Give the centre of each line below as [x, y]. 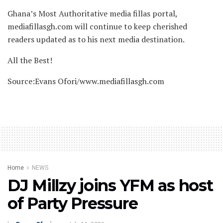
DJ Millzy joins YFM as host [110, 185]
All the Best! [30, 60]
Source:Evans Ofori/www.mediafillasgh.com [86, 81]
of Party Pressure [73, 203]
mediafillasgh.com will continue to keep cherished [97, 26]
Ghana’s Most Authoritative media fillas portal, [92, 13]
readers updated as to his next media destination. [96, 39]
